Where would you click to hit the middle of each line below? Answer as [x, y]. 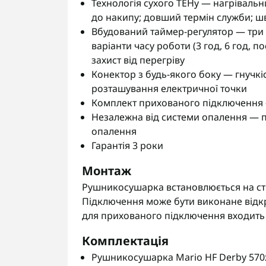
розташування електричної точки [169, 88]
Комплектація [125, 241]
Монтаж [107, 171]
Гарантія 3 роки [127, 145]
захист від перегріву [138, 60]
